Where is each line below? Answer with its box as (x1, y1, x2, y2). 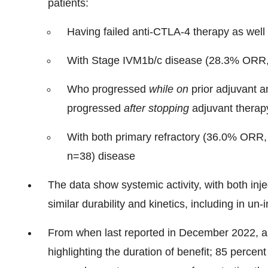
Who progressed (67, 83, 149, 95)
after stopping (124, 102, 192, 114)
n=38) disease (67, 150, 135, 162)
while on (149, 83, 191, 95)
